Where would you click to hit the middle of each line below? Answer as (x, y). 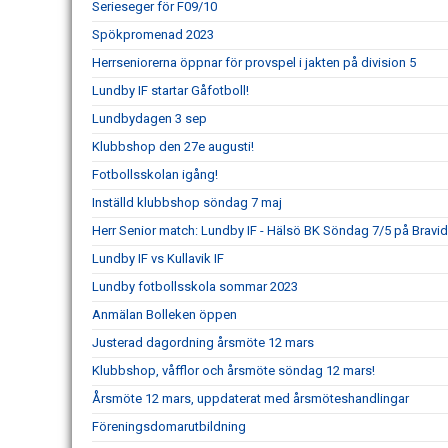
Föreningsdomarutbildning (169, 427)
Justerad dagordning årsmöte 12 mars (203, 343)
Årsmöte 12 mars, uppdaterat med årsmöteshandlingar (250, 399)
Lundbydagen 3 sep (149, 119)
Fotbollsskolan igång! (155, 175)
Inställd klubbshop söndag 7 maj (187, 203)
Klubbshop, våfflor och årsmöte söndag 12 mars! (233, 371)
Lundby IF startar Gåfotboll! (170, 91)
